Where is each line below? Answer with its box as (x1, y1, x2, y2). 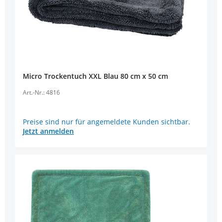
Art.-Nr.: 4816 (23, 88, 60, 97)
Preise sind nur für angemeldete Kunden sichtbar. (23, 117, 190, 127)
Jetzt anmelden (23, 126, 74, 136)
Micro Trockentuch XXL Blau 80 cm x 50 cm (120, 71, 168, 81)
